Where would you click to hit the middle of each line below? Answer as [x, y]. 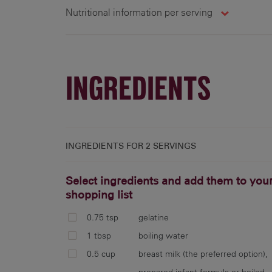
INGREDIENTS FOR [106, 146]
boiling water [163, 235]
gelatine [154, 217]
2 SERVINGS [171, 146]
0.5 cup [101, 253]
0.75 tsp [103, 217]
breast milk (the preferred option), [203, 253]
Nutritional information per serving [140, 12]
